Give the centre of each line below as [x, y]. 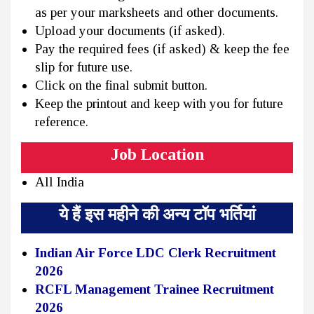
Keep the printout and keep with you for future [159, 104]
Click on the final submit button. [121, 86]
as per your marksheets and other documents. [157, 13]
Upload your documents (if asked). [130, 31]
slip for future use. [84, 67]
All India [60, 182]
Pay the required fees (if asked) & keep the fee [162, 49]
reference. [62, 122]
